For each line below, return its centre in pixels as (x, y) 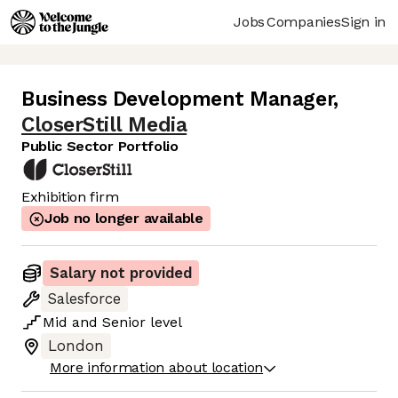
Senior (124, 322)
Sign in (363, 21)
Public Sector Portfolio (100, 147)
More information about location (157, 368)
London (76, 346)
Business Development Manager (178, 99)
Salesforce (84, 299)
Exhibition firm (70, 197)
